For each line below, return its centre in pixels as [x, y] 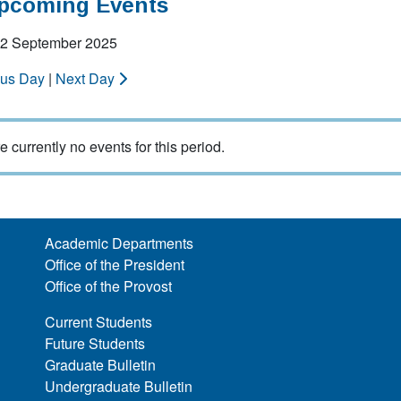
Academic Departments [119, 243]
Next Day [87, 78]
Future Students [95, 343]
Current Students [99, 322]
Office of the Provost [109, 286]
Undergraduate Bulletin [119, 386]
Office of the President [115, 264]
